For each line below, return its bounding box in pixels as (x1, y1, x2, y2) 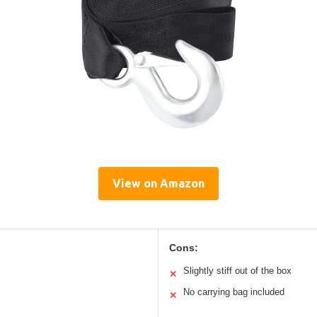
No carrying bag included (183, 286, 284, 297)
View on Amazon (113, 176, 204, 190)
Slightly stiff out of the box (183, 265, 292, 276)
